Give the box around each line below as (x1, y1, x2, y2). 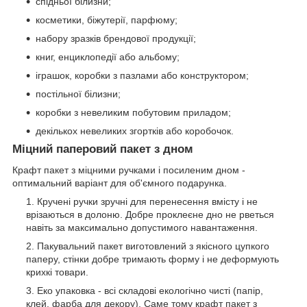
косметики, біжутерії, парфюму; (36, 14, 177, 26)
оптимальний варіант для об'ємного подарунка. (12, 177, 227, 188)
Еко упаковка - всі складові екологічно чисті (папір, (37, 284, 263, 296)
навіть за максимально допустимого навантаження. (26, 221, 258, 233)
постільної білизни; (36, 88, 121, 100)
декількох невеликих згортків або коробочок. (36, 125, 234, 137)
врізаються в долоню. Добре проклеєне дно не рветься (26, 208, 274, 220)
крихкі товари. (26, 266, 88, 278)
